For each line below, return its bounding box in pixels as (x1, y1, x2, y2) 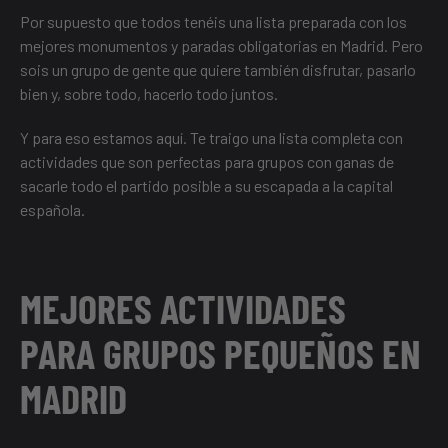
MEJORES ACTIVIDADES (20, 284, 346, 333)
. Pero (384, 36, 423, 56)
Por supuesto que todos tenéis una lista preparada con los (20, 12, 407, 32)
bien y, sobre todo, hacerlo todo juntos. (20, 84, 278, 104)
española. (20, 200, 85, 220)
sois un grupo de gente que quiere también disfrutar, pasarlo (20, 60, 416, 80)
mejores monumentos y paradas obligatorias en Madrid (20, 36, 384, 56)
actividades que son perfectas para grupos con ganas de (20, 152, 394, 172)
